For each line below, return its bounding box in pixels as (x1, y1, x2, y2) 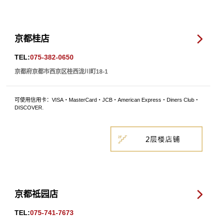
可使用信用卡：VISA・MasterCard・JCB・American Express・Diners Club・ (15, 97, 200, 103)
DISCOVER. (15, 105, 44, 111)
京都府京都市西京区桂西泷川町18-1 (15, 68, 108, 76)
